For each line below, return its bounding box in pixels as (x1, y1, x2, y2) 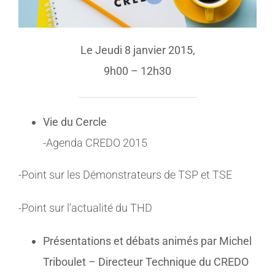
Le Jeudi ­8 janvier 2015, (80, 44, 195, 57)
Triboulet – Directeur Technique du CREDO (42, 255, 249, 269)
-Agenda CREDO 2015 (42, 136, 147, 150)
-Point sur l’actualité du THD (18, 201, 152, 215)
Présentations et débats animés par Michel (42, 234, 252, 248)
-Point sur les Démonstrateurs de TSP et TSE (18, 168, 232, 182)
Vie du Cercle (42, 115, 107, 129)
